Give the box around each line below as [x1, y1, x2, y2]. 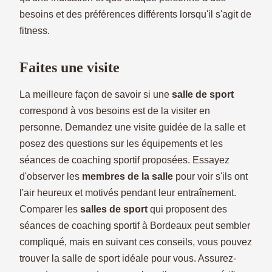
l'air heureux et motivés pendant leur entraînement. [19, 187, 236, 198]
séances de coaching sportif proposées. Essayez [19, 154, 229, 165]
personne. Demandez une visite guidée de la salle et [19, 121, 245, 132]
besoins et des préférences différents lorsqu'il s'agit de [19, 8, 251, 19]
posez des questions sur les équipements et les [19, 138, 223, 149]
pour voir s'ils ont [173, 171, 248, 182]
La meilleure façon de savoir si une [19, 89, 169, 100]
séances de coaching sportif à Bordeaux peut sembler [19, 220, 250, 231]
